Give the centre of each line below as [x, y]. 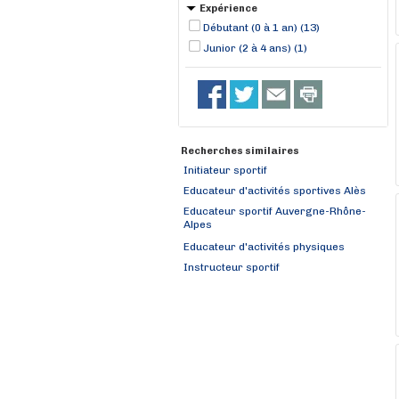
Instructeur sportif [232, 267]
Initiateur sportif [225, 170]
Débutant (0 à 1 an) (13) [261, 28]
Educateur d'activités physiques [264, 247]
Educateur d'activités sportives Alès [275, 191]
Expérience [228, 8]
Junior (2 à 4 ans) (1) [255, 48]
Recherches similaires [240, 151]
